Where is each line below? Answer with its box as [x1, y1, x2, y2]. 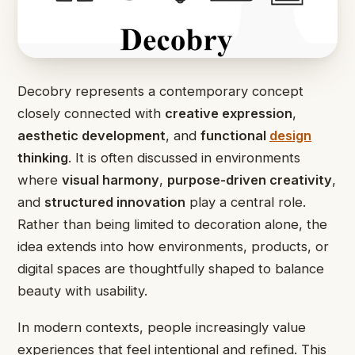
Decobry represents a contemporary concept [17, 82, 303, 99]
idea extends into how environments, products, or [17, 238, 329, 254]
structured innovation [44, 193, 185, 210]
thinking [17, 149, 68, 166]
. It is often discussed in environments [68, 149, 300, 166]
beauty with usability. [17, 282, 147, 299]
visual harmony [62, 171, 159, 188]
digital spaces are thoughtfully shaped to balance [17, 260, 324, 277]
